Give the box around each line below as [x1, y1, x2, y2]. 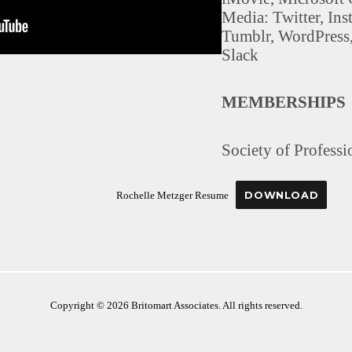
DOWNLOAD [244, 189, 319, 202]
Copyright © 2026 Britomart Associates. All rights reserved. [49, 299, 302, 311]
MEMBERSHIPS [222, 93, 346, 112]
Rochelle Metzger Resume [115, 190, 229, 202]
